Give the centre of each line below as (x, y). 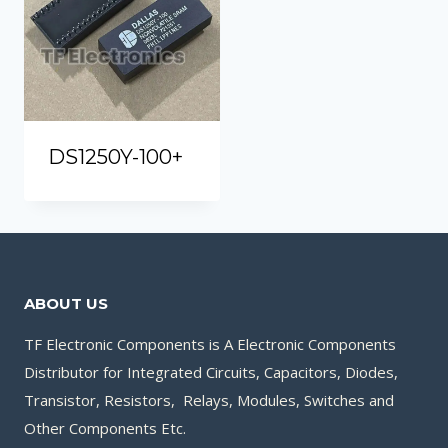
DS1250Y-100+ (115, 157)
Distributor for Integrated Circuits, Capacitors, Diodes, (211, 372)
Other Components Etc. (105, 428)
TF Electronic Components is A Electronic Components (210, 344)
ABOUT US (66, 303)
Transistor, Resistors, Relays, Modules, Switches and (209, 400)
